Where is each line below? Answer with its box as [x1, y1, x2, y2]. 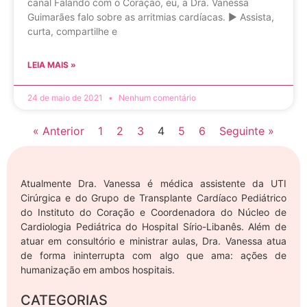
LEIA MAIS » [27, 59, 76, 70]
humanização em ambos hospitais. [21, 263, 175, 275]
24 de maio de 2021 [27, 92, 105, 103]
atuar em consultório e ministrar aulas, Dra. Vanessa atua [21, 234, 286, 247]
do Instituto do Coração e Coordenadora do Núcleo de [21, 206, 286, 218]
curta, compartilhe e [27, 25, 117, 37]
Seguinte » [219, 123, 274, 138]
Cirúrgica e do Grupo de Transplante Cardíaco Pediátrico [21, 191, 286, 204]
